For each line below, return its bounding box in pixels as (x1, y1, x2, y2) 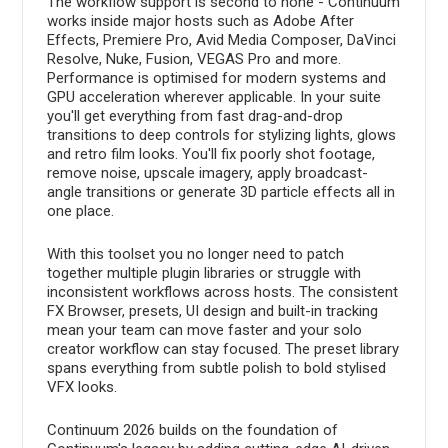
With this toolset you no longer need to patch (46, 244, 344, 263)
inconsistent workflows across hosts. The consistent (46, 282, 398, 301)
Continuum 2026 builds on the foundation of (46, 420, 338, 439)
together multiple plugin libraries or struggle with (46, 263, 361, 282)
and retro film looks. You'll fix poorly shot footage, (46, 144, 375, 163)
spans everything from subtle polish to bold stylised (46, 358, 386, 377)
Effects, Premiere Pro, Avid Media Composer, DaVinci (46, 30, 396, 49)
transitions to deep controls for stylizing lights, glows (46, 125, 396, 144)
